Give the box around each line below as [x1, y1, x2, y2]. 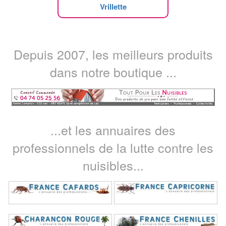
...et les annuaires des [50, 120, 176, 139]
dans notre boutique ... [49, 62, 177, 81]
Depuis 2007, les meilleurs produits [13, 44, 213, 63]
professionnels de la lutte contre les [13, 138, 213, 156]
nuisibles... [82, 155, 144, 174]
